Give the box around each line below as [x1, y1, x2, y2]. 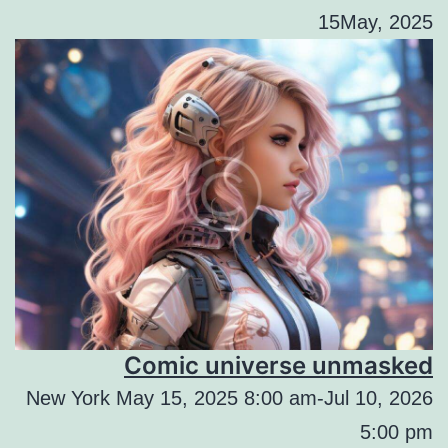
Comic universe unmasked [124, 351, 433, 381]
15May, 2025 [318, 10, 433, 33]
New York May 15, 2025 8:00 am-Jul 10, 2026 [26, 387, 433, 410]
